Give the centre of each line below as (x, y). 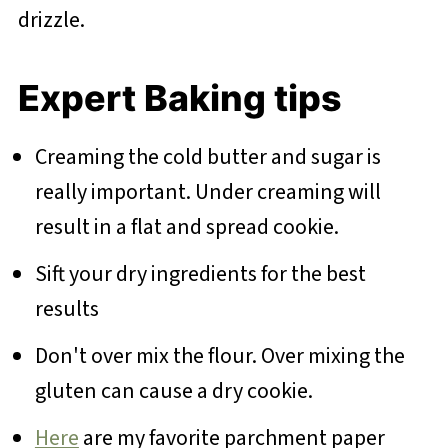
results (68, 309)
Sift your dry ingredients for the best (200, 274)
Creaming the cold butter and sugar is (207, 157)
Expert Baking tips (183, 98)
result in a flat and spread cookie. (188, 227)
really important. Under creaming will (207, 192)
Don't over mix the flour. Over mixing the (219, 356)
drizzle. (51, 20)
